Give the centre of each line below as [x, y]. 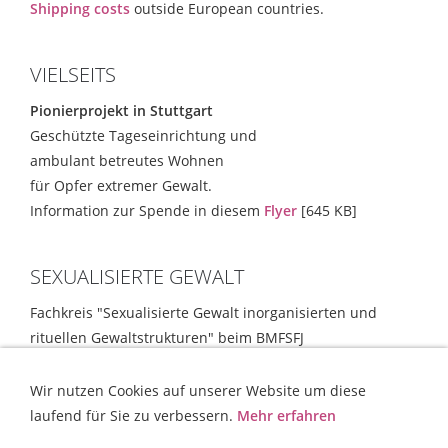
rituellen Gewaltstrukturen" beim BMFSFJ [167, 338]
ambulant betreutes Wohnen [127, 161]
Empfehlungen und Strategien [132, 363]
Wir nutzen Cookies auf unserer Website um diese [198, 390]
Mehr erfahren [286, 415]
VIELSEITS [73, 75]
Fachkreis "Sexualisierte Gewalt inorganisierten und [203, 313]
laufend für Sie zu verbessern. [133, 415]
